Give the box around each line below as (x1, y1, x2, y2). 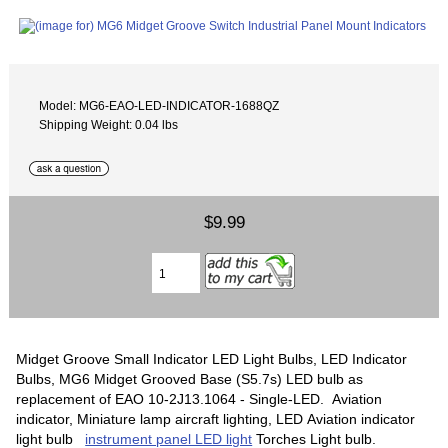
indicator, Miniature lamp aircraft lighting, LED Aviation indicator (16, 410, 416, 427)
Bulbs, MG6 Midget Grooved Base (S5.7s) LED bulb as (16, 370, 364, 387)
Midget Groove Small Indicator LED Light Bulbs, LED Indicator (16, 350, 408, 367)
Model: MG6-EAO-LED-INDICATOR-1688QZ (39, 98, 280, 112)
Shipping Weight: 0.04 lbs (39, 117, 179, 131)
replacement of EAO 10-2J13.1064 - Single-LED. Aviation (16, 390, 383, 407)
